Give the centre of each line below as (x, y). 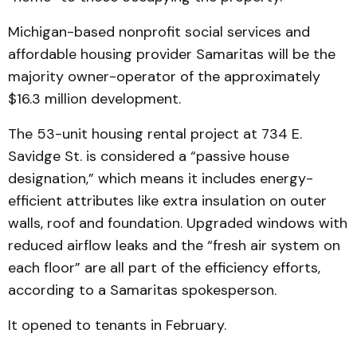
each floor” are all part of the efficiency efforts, (164, 268)
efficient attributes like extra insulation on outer (167, 201)
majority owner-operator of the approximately (164, 76)
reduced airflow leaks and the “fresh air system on (174, 245)
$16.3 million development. (96, 99)
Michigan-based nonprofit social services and (159, 32)
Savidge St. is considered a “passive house (149, 156)
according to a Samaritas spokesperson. (146, 290)
